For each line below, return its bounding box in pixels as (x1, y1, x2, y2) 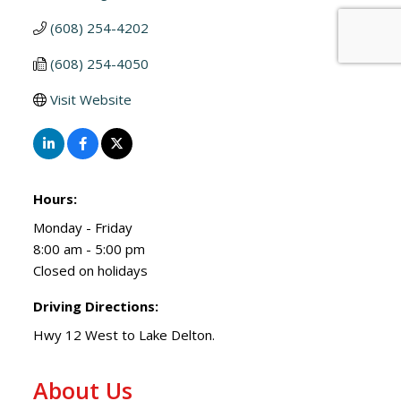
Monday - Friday (33, 218, 133, 236)
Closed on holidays (33, 260, 149, 279)
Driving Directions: (33, 296, 159, 315)
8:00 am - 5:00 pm (33, 239, 146, 258)
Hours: (33, 189, 78, 208)
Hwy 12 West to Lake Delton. (33, 325, 216, 344)
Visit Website (50, 90, 132, 108)
